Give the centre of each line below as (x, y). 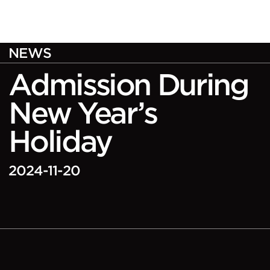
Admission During (128, 84)
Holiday (60, 141)
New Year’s (83, 113)
